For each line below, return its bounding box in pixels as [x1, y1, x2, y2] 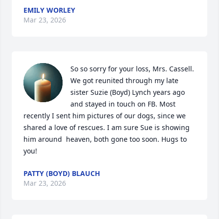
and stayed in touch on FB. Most [70, 99, 175, 109]
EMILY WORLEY [23, 5, 75, 15]
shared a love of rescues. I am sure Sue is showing [23, 123, 190, 132]
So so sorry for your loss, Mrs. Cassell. [70, 64, 194, 73]
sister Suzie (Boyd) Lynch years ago [70, 88, 185, 97]
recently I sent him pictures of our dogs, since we [23, 111, 186, 120]
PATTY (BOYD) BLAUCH [23, 169, 100, 178]
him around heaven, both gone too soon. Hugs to [23, 134, 187, 144]
